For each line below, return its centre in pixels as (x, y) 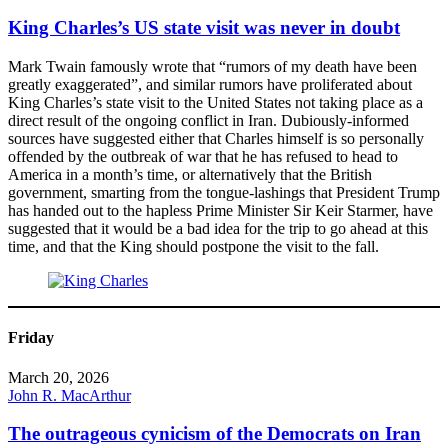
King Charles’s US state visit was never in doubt (204, 28)
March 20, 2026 (58, 377)
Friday (31, 338)
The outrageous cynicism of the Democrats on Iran (214, 434)
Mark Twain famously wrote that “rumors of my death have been (212, 67)
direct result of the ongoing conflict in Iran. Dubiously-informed (208, 121)
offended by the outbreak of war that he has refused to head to (203, 157)
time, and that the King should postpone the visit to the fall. (193, 247)
